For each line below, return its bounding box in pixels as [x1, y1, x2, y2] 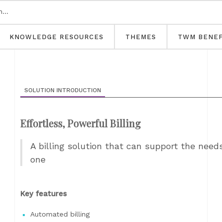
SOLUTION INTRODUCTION [24, 87, 101, 94]
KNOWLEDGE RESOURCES [9, 33, 104, 41]
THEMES [125, 33, 156, 41]
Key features [20, 189, 67, 198]
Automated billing [30, 210, 90, 218]
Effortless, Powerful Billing [20, 116, 141, 130]
